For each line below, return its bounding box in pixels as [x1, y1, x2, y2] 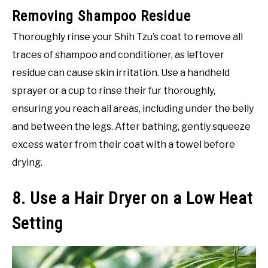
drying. [12, 157, 42, 169]
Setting [12, 213, 63, 233]
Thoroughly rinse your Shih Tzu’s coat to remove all [12, 31, 243, 43]
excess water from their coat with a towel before [12, 139, 235, 151]
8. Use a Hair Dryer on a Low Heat [12, 188, 253, 208]
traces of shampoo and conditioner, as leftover [12, 49, 224, 61]
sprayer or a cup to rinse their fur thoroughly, [12, 85, 215, 97]
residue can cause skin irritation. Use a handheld [12, 67, 230, 79]
